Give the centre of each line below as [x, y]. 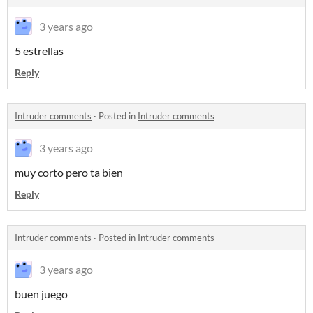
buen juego [41, 294]
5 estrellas [39, 51]
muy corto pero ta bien [69, 172]
